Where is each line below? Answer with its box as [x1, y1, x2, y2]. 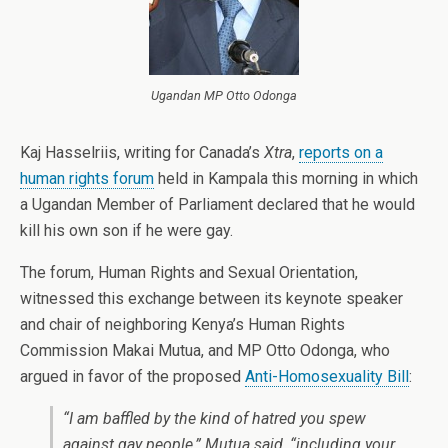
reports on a [299, 143, 383, 162]
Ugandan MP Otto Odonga [151, 88, 297, 103]
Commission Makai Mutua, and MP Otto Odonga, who [20, 341, 390, 360]
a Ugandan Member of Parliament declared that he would [20, 195, 415, 214]
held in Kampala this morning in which [154, 169, 418, 188]
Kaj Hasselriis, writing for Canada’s [20, 143, 264, 162]
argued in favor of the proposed [20, 367, 245, 386]
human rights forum [20, 169, 154, 188]
